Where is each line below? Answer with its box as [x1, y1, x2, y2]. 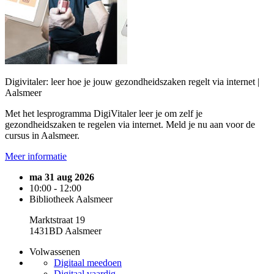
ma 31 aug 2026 [29, 172, 94, 182]
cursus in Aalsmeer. [5, 130, 80, 141]
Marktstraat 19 [29, 215, 85, 225]
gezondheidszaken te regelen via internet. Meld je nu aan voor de [5, 119, 255, 130]
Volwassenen [29, 246, 80, 257]
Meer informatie [5, 151, 67, 161]
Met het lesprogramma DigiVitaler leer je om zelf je [5, 108, 202, 119]
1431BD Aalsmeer [29, 226, 102, 236]
